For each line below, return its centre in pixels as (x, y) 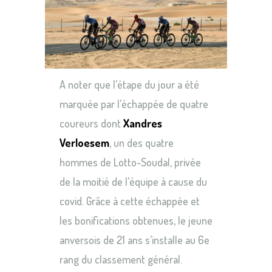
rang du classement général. (121, 259)
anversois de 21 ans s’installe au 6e (134, 240)
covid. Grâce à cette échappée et (130, 201)
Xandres (143, 123)
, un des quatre (141, 142)
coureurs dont (91, 123)
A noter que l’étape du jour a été (129, 84)
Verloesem (84, 142)
